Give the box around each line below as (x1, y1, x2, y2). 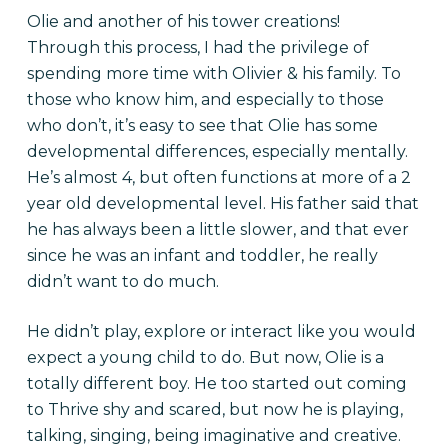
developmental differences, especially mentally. (26, 142, 408, 161)
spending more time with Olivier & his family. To (26, 64, 401, 83)
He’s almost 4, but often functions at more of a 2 (26, 168, 411, 187)
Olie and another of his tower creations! (26, 12, 340, 31)
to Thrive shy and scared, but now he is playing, (26, 400, 403, 419)
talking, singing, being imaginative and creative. (26, 426, 401, 445)
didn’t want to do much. (26, 272, 219, 291)
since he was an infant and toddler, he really (26, 246, 378, 265)
